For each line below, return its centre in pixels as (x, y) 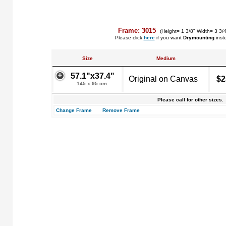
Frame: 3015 (138, 31)
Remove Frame (121, 110)
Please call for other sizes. (190, 100)
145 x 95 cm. (93, 83)
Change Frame (74, 110)
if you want (169, 38)
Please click (129, 38)
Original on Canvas (163, 79)
